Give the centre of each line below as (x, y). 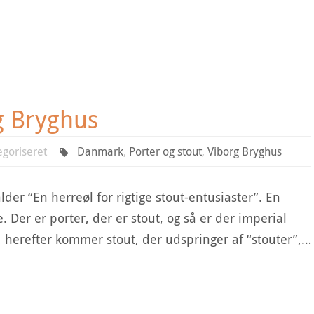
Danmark (100, 151)
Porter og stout (165, 151)
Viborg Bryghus (244, 151)
